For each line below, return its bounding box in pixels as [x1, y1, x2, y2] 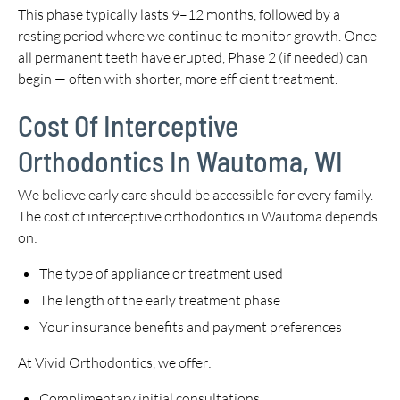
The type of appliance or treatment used [39, 264, 283, 282]
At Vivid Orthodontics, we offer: [18, 354, 212, 371]
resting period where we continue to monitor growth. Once [18, 27, 377, 45]
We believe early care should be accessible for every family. [18, 186, 373, 204]
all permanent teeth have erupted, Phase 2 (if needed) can [18, 48, 368, 66]
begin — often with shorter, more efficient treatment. [18, 70, 337, 87]
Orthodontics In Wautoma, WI [18, 144, 343, 178]
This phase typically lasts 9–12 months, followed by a [18, 5, 340, 23]
